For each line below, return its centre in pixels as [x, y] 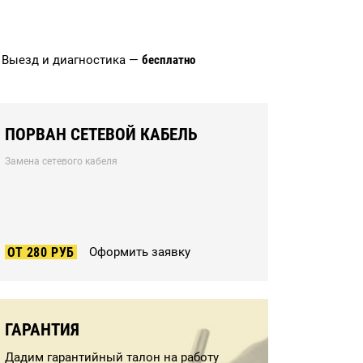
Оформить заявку [140, 252]
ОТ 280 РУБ [41, 252]
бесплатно [169, 60]
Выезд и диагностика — [72, 60]
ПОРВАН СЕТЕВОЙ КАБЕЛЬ [101, 135]
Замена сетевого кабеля [61, 161]
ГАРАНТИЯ [42, 330]
